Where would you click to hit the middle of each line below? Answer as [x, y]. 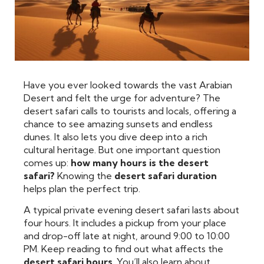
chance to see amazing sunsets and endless [118, 123]
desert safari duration [166, 175]
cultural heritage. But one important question [122, 149]
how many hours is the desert [140, 162]
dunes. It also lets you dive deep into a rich [115, 136]
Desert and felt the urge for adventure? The [122, 98]
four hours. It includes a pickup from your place [125, 223]
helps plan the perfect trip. [82, 188]
